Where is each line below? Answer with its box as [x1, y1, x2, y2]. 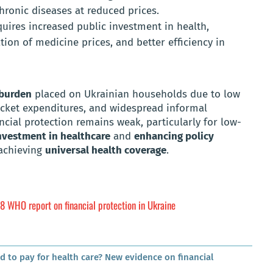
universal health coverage [45, 144, 166, 157]
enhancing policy [134, 130, 214, 143]
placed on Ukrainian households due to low [32, 88, 240, 101]
